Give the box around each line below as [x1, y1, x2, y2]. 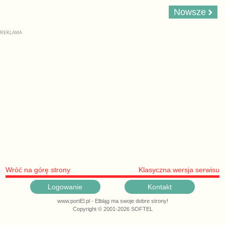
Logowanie [48, 183, 83, 191]
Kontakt [148, 183, 172, 191]
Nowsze [174, 7, 209, 18]
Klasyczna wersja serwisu [139, 166, 219, 174]
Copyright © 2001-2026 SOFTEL [72, 205, 153, 212]
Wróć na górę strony [6, 166, 70, 174]
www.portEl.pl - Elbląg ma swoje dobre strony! [57, 197, 168, 204]
